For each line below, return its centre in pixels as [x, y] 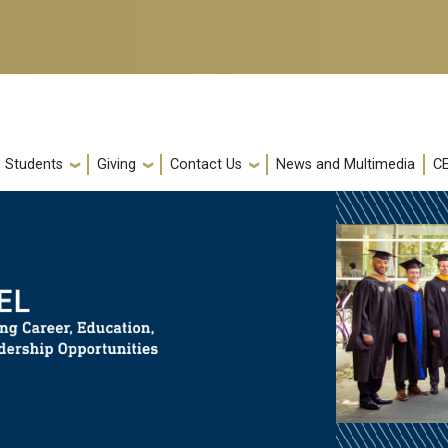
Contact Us [206, 165]
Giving [116, 165]
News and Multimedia [345, 165]
